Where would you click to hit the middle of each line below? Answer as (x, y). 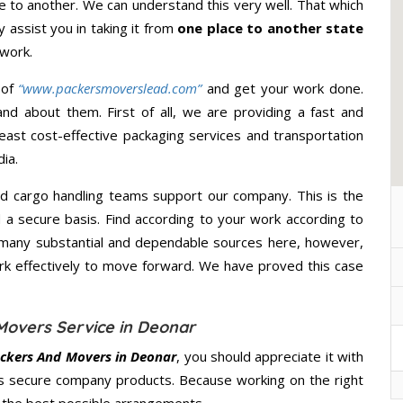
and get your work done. (285, 89)
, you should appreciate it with (270, 357)
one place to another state (271, 28)
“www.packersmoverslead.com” (110, 89)
